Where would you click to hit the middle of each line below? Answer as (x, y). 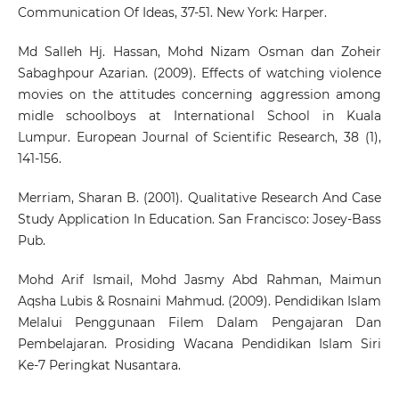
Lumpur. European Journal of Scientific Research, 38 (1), (199, 138)
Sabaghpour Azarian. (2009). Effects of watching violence (199, 73)
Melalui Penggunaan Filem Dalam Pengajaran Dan (199, 323)
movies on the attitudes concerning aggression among (199, 95)
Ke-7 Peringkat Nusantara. (99, 366)
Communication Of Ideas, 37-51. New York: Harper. (172, 13)
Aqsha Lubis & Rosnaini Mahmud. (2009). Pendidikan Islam (199, 301)
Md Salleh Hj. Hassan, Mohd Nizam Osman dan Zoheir (199, 52)
